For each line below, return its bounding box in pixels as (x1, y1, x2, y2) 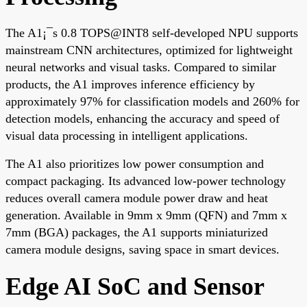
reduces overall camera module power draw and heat (5, 191, 268, 205)
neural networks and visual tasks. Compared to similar (5, 60, 276, 74)
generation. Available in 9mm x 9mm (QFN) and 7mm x (5, 208, 287, 222)
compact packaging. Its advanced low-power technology (5, 173, 286, 188)
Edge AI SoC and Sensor (5, 272, 264, 300)
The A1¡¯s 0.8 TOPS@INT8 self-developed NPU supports (5, 25, 298, 40)
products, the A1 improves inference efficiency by (5, 77, 255, 91)
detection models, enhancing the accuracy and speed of (5, 111, 280, 125)
